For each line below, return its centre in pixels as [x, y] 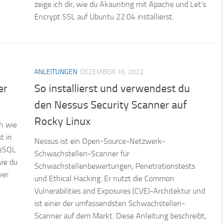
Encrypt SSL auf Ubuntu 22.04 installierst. [104, 17]
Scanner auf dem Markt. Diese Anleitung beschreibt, [120, 216]
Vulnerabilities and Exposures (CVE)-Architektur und [120, 191]
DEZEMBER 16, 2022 [112, 72]
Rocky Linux [62, 121]
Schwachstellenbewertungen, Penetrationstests [115, 166]
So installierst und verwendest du [112, 88]
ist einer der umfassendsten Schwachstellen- [110, 203]
